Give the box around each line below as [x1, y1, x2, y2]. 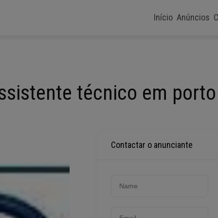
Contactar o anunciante [111, 139, 193, 150]
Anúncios [177, 12, 210, 23]
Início [154, 12, 173, 23]
